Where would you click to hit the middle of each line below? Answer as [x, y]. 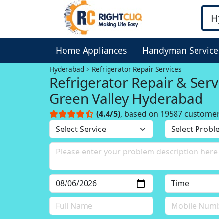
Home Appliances [91, 50]
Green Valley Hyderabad [126, 98]
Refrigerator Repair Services [137, 69]
